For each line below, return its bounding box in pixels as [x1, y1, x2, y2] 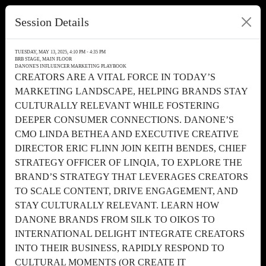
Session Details [15, 15, 89, 28]
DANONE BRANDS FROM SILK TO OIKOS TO [15, 214, 215, 224]
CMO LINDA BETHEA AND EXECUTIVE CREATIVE [15, 129, 239, 139]
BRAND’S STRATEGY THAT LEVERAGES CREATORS [15, 172, 248, 182]
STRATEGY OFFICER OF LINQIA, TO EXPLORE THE [15, 157, 242, 167]
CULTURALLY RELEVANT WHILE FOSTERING [15, 100, 220, 110]
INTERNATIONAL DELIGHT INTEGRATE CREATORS [15, 229, 245, 239]
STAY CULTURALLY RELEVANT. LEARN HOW [15, 200, 219, 210]
